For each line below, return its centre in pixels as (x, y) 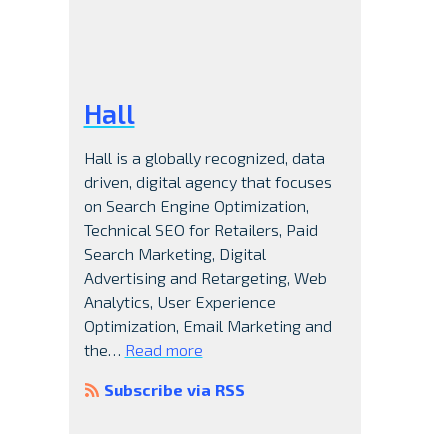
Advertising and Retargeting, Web (205, 278)
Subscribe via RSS (174, 390)
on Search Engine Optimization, (196, 206)
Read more (163, 350)
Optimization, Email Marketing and (207, 326)
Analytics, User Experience (179, 302)
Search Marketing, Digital (174, 254)
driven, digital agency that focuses (207, 182)
